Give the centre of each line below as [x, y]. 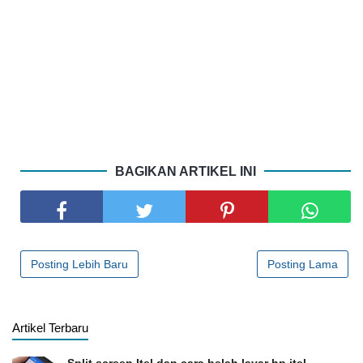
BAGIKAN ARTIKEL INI [186, 172]
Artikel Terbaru [50, 328]
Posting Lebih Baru [79, 265]
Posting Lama [303, 265]
